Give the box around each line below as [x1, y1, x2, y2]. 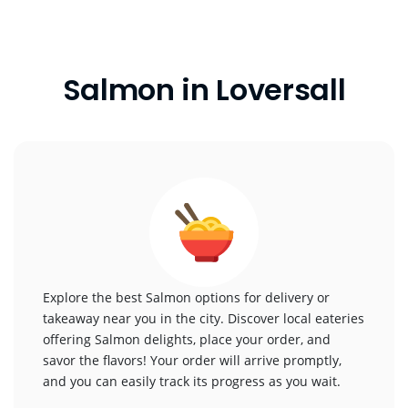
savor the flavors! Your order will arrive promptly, [43, 352, 342, 369]
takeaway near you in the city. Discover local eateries [43, 310, 364, 327]
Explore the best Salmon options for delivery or [43, 289, 330, 306]
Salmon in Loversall [62, 69, 346, 110]
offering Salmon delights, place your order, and [43, 331, 331, 348]
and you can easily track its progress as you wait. [43, 372, 341, 390]
